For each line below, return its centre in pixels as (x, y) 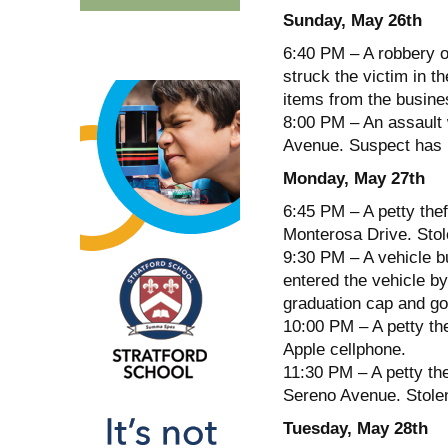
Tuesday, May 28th (355, 428)
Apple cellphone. (344, 349)
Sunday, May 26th (352, 20)
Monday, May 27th (353, 178)
